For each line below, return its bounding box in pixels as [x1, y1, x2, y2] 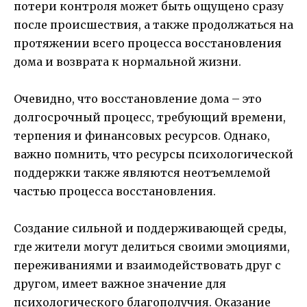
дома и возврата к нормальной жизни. [14, 55, 241, 69]
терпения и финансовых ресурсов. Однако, [14, 129, 270, 143]
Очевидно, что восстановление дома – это [14, 92, 262, 106]
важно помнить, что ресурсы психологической [14, 147, 293, 162]
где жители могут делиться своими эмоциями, [14, 240, 290, 254]
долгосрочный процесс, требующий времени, [14, 110, 286, 125]
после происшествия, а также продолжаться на [14, 18, 293, 32]
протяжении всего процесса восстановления [14, 36, 282, 51]
